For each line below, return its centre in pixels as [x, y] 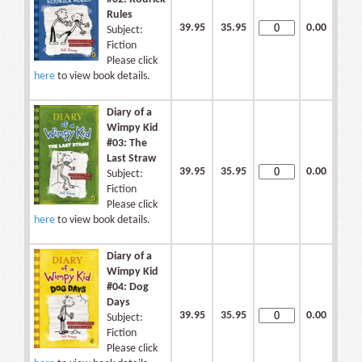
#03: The [127, 144]
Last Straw [131, 159]
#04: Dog [128, 288]
